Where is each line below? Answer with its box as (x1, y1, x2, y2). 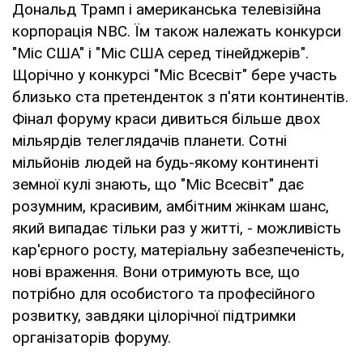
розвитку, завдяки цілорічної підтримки (12, 305, 296, 325)
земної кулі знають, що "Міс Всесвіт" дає (12, 174, 304, 194)
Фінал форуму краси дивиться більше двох (12, 109, 320, 128)
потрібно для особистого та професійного (12, 284, 315, 303)
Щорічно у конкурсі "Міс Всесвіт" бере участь (12, 65, 337, 84)
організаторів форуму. (12, 327, 171, 347)
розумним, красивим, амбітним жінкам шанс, (12, 196, 329, 216)
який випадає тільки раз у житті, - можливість (12, 218, 341, 237)
